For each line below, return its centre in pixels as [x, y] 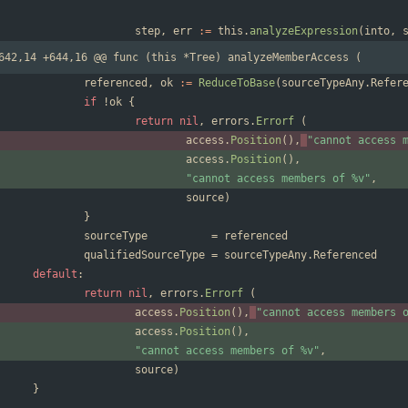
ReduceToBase [237, 83]
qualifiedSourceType [144, 255]
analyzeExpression [304, 31]
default [55, 275]
